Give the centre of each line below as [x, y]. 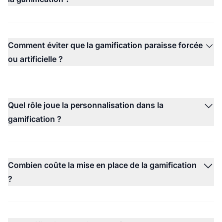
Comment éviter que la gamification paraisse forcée [105, 45]
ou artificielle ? [35, 59]
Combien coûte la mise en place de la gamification [102, 165]
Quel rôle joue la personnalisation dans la [86, 105]
